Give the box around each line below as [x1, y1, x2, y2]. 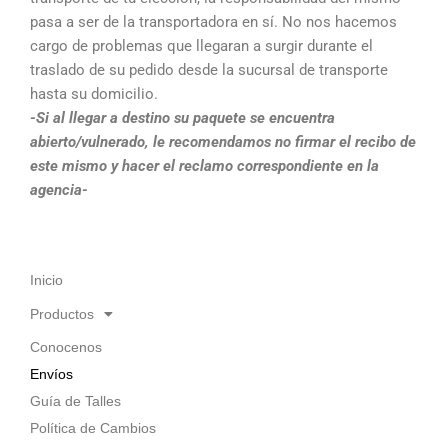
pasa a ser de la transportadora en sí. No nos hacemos [30, 12, 397, 31]
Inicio [30, 272, 63, 289]
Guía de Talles [30, 393, 121, 410]
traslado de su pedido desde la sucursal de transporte [30, 60, 388, 79]
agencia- [30, 180, 88, 199]
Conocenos [30, 339, 102, 356]
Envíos [30, 366, 73, 383]
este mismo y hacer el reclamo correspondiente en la [30, 156, 379, 175]
